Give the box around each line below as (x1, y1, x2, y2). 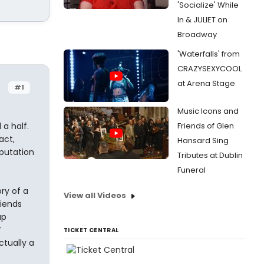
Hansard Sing (177, 135, 229, 146)
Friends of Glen (177, 120, 234, 131)
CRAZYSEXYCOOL (177, 63, 242, 74)
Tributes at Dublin (177, 150, 243, 161)
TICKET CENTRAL (64, 226, 119, 235)
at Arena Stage (177, 78, 235, 89)
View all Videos (64, 190, 126, 201)
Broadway (177, 29, 217, 40)
